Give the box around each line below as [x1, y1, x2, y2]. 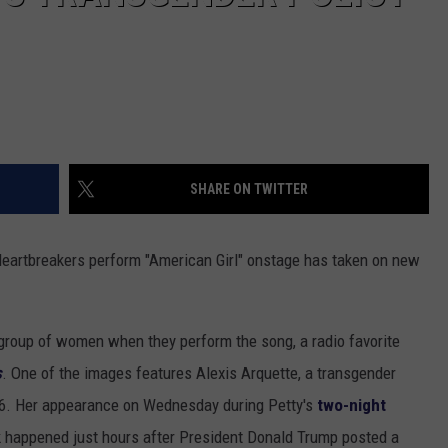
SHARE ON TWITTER [190, 181, 308, 198]
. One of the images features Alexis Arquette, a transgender [2, 363, 396, 384]
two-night [317, 395, 386, 416]
